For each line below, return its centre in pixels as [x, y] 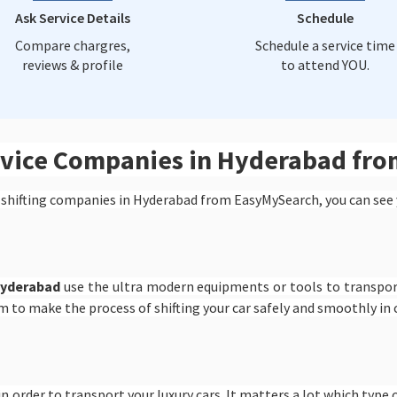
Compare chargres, [72, 45]
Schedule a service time [325, 45]
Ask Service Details [72, 18]
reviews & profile [72, 65]
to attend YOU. [325, 65]
